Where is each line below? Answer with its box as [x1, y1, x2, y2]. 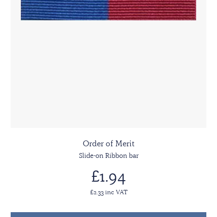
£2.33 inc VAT [90, 188, 127, 196]
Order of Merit [82, 139, 135, 149]
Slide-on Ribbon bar [78, 152, 139, 160]
